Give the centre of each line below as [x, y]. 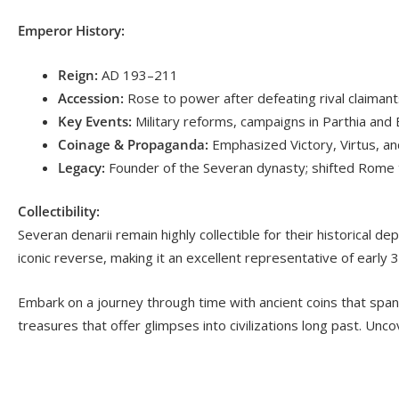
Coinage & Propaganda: [133, 145]
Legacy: [81, 168]
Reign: [78, 75]
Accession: [91, 98]
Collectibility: [59, 211]
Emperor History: [71, 31]
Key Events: [95, 122]
